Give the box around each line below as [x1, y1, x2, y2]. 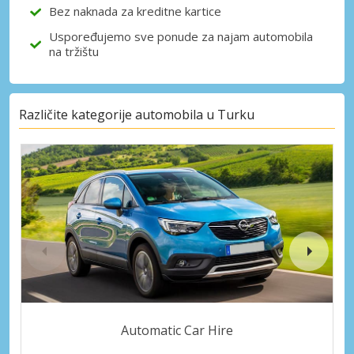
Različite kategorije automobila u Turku [19, 106, 254, 124]
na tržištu [49, 43, 99, 60]
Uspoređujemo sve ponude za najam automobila [49, 28, 313, 45]
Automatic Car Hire [121, 321, 233, 339]
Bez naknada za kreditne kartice [49, 3, 221, 20]
